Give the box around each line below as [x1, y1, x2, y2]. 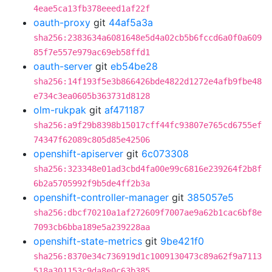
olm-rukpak [33, 104, 86, 116]
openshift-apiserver [33, 148, 123, 160]
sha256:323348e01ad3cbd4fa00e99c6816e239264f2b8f [33, 164, 262, 174]
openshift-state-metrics [33, 235, 142, 247]
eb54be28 [110, 60, 158, 72]
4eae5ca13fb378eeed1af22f [33, 4, 150, 13]
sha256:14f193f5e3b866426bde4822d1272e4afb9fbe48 [33, 76, 262, 86]
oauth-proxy [33, 16, 90, 29]
